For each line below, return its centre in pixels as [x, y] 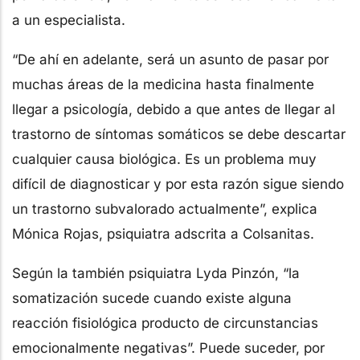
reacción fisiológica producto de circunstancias [165, 323]
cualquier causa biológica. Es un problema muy [164, 159]
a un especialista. [71, 20]
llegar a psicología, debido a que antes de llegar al [174, 109]
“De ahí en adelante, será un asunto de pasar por [170, 59]
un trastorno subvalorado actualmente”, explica [165, 209]
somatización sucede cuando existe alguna [152, 298]
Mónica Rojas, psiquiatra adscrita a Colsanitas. [163, 233]
